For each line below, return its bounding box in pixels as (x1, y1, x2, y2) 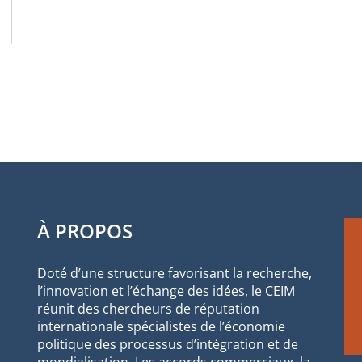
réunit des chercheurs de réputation (37, 299, 259, 318)
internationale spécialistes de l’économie (37, 317, 285, 335)
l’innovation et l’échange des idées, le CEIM (37, 281, 295, 300)
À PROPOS (37, 217, 133, 244)
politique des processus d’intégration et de (37, 335, 298, 353)
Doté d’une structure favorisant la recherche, (37, 263, 312, 282)
